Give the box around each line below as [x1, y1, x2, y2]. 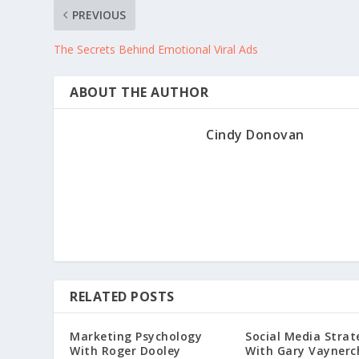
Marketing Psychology [70, 328, 203, 344]
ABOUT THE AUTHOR [70, 83, 209, 101]
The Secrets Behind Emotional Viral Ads [54, 41, 259, 57]
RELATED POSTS [70, 287, 175, 305]
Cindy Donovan [206, 125, 305, 143]
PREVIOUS [72, 6, 127, 22]
